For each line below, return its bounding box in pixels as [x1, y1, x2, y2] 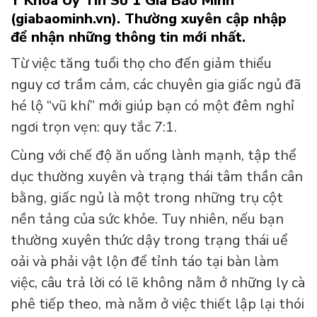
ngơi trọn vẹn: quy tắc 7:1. [11, 117, 177, 137]
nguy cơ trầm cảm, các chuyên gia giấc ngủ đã [11, 75, 301, 95]
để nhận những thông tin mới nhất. [11, 27, 246, 47]
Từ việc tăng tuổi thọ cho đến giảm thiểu [11, 54, 272, 74]
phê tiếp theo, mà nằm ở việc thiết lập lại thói [11, 294, 304, 314]
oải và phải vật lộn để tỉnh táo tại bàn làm [11, 252, 279, 272]
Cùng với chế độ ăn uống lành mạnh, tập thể [11, 146, 296, 166]
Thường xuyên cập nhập [125, 8, 287, 28]
